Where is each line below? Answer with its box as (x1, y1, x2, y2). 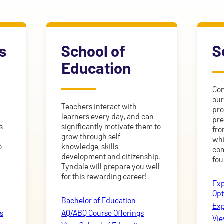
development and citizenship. (61, 151, 161, 161)
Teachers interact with (61, 101, 137, 111)
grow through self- (61, 131, 124, 141)
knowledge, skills (61, 141, 119, 151)
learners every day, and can (61, 111, 154, 121)
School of (61, 41, 125, 60)
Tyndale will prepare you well (61, 161, 160, 171)
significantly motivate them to (61, 121, 161, 131)
